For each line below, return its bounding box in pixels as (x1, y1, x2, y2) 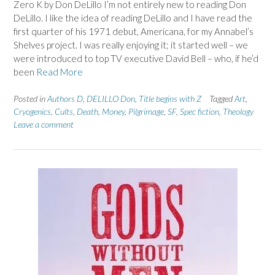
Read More (36, 66, 83, 77)
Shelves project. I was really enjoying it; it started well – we (14, 39, 248, 50)
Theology (223, 106, 254, 117)
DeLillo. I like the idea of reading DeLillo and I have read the (14, 12, 252, 23)
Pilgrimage (128, 106, 164, 117)
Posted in (14, 93, 47, 104)
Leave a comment (14, 119, 74, 130)
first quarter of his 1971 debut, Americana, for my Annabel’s (14, 25, 254, 37)
